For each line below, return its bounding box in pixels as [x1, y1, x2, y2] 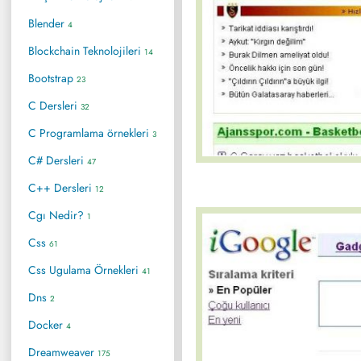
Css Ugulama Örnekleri [28, 261, 142, 278]
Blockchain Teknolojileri [28, 42, 144, 59]
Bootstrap [28, 69, 77, 86]
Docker [28, 316, 66, 333]
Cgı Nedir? [28, 206, 87, 223]
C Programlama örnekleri [28, 124, 152, 141]
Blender [28, 15, 68, 31]
